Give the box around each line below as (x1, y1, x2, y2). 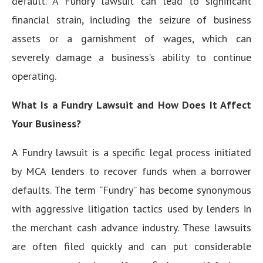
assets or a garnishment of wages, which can (12, 32, 251, 45)
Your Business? (12, 117, 81, 130)
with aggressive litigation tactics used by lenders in (12, 202, 251, 215)
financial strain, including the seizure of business (12, 13, 251, 26)
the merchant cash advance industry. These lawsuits (12, 221, 251, 234)
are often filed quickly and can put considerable (12, 240, 251, 253)
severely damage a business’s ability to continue (12, 50, 251, 64)
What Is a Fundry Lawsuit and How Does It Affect (12, 98, 251, 112)
